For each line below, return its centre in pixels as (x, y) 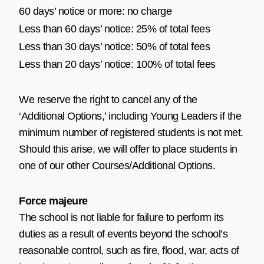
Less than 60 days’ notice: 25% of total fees (114, 29)
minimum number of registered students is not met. (131, 132)
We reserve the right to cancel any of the (108, 99)
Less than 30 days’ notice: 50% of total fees (114, 46)
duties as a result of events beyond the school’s (123, 234)
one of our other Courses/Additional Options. (117, 165)
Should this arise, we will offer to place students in (128, 149)
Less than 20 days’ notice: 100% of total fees (117, 64)
